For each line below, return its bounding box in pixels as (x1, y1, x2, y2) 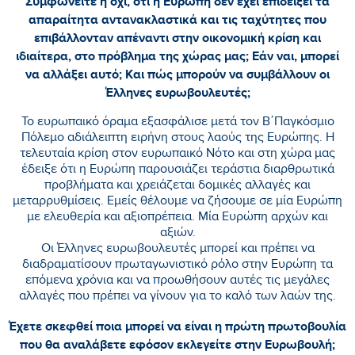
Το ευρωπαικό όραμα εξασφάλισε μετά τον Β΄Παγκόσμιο (21, 114, 334, 132)
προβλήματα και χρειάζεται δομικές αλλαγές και (44, 177, 311, 195)
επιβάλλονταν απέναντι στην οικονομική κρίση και (34, 29, 321, 46)
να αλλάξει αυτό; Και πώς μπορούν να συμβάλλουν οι (25, 66, 330, 82)
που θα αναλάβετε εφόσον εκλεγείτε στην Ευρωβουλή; (20, 336, 335, 353)
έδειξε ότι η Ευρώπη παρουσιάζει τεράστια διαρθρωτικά (21, 162, 334, 179)
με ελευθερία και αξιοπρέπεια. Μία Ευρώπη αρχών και (27, 209, 328, 227)
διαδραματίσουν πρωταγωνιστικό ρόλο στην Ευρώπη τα (22, 257, 333, 274)
